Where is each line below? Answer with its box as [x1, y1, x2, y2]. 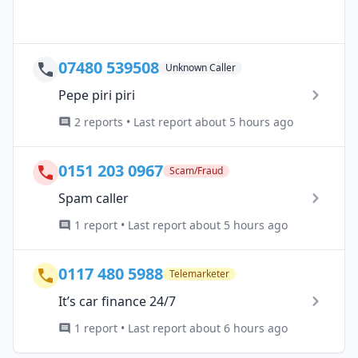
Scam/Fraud [169, 163, 223, 177]
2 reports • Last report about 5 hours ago [74, 113, 293, 129]
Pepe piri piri [58, 86, 135, 104]
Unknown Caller [165, 60, 236, 74]
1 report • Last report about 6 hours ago [74, 320, 288, 336]
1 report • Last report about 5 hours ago [74, 217, 288, 233]
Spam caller [58, 189, 129, 207]
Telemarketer [169, 266, 229, 280]
